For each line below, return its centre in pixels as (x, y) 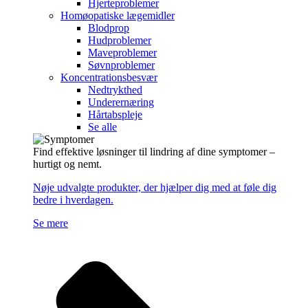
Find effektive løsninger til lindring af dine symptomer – (154, 151)
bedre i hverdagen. (73, 199)
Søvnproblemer (121, 65)
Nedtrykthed (115, 89)
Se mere (51, 223)
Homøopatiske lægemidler (118, 15)
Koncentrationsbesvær (109, 77)
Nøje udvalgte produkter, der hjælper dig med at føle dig (155, 187)
